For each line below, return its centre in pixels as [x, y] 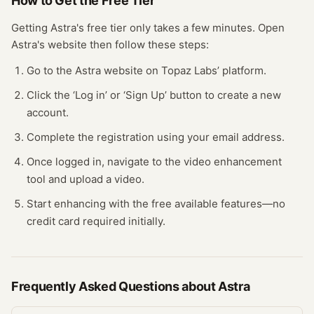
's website [62, 45]
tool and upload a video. [86, 179]
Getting [31, 28]
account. [48, 112]
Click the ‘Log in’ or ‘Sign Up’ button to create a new [154, 95]
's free [93, 28]
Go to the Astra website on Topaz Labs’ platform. [146, 70]
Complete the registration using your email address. [156, 137]
